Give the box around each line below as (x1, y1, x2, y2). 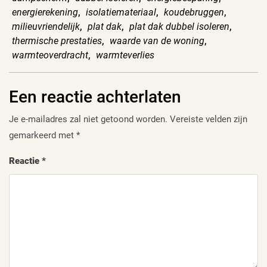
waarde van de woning (110, 35, 204, 47)
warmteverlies (96, 49, 154, 61)
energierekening (12, 7, 78, 18)
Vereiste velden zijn (170, 114, 247, 125)
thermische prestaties (12, 35, 102, 47)
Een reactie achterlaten (9, 87, 181, 107)
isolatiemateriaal (86, 7, 156, 18)
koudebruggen (164, 7, 224, 18)
